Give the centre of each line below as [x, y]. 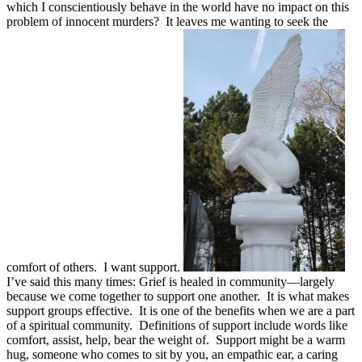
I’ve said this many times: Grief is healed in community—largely [170, 281]
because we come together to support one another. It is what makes [178, 296]
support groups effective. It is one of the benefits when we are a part [181, 310]
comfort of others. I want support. [95, 267]
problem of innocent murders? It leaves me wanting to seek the [167, 21]
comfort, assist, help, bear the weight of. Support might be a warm [176, 339]
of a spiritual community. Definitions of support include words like [177, 325]
